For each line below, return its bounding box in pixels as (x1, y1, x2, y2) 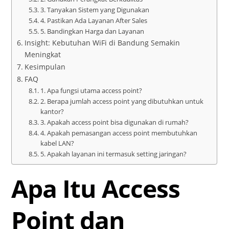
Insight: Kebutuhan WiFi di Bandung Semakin (25, 37, 180, 48)
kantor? (40, 106, 64, 116)
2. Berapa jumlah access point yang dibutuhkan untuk (40, 96, 203, 106)
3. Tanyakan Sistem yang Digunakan (40, 5, 149, 14)
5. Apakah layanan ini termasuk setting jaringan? (40, 149, 187, 158)
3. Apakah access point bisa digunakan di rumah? (40, 117, 189, 127)
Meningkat (25, 49, 61, 59)
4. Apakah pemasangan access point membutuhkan (40, 128, 197, 138)
